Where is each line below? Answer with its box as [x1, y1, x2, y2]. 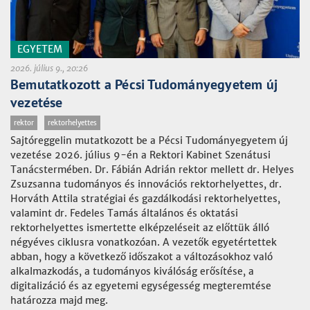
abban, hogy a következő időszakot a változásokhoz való [10, 250, 273, 263]
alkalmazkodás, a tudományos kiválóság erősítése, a [10, 265, 254, 277]
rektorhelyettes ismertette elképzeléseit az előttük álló [10, 221, 269, 234]
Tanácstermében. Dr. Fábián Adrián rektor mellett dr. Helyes [10, 163, 294, 176]
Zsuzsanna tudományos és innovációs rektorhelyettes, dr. [10, 178, 282, 190]
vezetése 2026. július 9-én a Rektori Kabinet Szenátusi [10, 149, 271, 161]
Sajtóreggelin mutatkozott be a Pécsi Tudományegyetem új [10, 134, 288, 147]
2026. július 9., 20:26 [10, 63, 88, 73]
